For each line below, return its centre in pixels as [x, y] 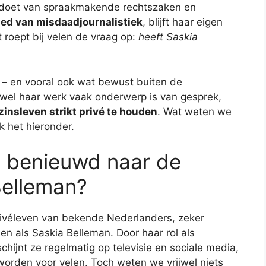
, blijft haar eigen [183, 22]
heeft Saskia [168, 37]
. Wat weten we [194, 111]
